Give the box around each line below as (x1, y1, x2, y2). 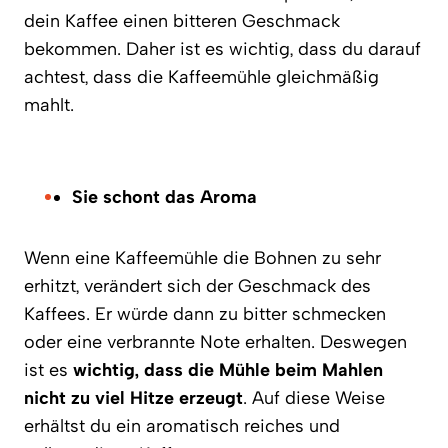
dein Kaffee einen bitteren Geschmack (24, 10, 340, 32)
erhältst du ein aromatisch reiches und (24, 415, 340, 437)
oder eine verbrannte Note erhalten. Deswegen (24, 331, 407, 353)
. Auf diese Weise (243, 387, 385, 409)
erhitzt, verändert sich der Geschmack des (24, 275, 371, 297)
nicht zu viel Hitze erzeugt (24, 387, 243, 409)
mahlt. (24, 94, 74, 116)
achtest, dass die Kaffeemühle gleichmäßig (24, 66, 379, 88)
